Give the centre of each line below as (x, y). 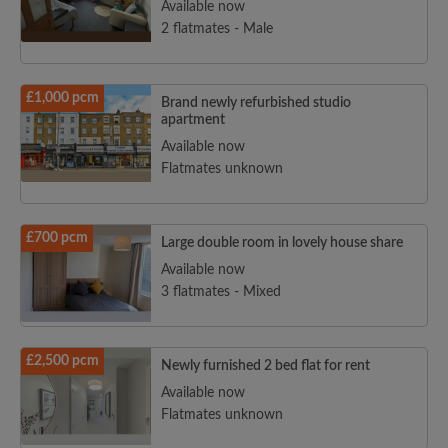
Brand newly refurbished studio (256, 103)
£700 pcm (57, 238)
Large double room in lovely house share (282, 243)
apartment (193, 120)
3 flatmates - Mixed (221, 292)
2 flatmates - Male (217, 29)
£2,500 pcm (62, 361)
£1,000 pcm (62, 98)
